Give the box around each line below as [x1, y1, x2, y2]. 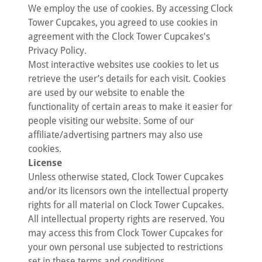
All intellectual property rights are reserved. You [28, 213, 225, 225]
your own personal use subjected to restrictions [28, 242, 223, 253]
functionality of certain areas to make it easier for [28, 101, 232, 112]
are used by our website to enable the [28, 87, 185, 98]
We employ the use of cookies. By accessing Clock [28, 3, 233, 14]
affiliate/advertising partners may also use [28, 129, 203, 140]
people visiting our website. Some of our [28, 115, 194, 126]
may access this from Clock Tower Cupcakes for [28, 227, 223, 239]
